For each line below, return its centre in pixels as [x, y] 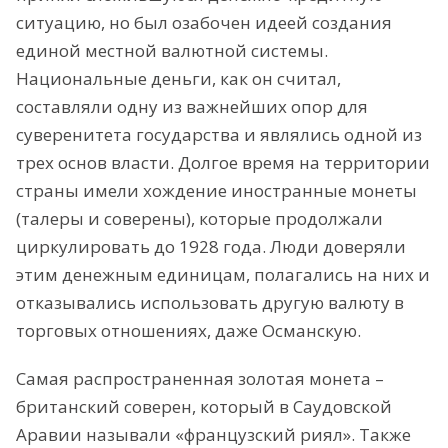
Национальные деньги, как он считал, [178, 78]
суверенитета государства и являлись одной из [219, 134]
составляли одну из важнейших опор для [192, 106]
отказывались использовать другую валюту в [210, 302]
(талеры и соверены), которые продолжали [199, 218]
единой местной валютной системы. [172, 50]
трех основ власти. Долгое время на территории [223, 162]
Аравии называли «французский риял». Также [213, 434]
